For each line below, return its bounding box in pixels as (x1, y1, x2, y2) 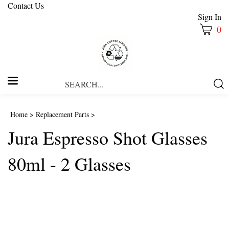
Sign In (198, 11, 221, 22)
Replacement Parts (36, 109, 89, 120)
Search (143, 73, 167, 85)
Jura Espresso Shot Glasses (8, 125, 208, 150)
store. (143, 95, 162, 107)
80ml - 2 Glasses (8, 151, 131, 176)
